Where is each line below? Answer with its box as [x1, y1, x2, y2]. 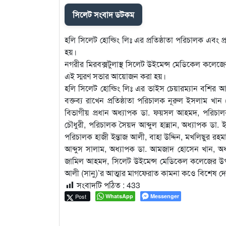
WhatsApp [105, 192, 133, 200]
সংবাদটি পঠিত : [77, 179, 125, 191]
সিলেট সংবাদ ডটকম [73, 8, 134, 20]
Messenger [150, 192, 179, 200]
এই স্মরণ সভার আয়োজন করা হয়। [65, 70, 166, 82]
